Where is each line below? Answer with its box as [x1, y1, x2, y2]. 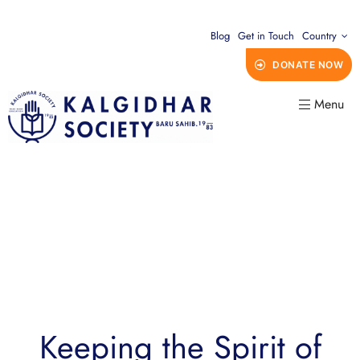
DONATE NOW [272, 59, 343, 71]
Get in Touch [238, 28, 294, 43]
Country [302, 28, 337, 43]
